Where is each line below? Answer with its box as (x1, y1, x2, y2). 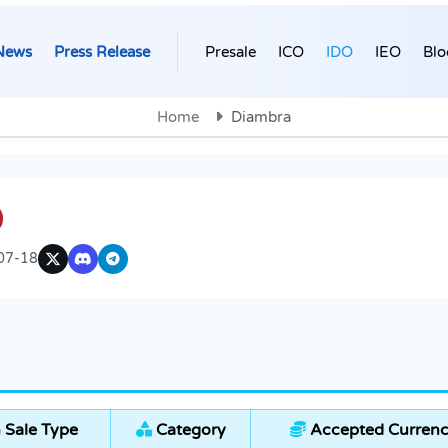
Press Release (54, 42, 150, 61)
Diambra (231, 108, 291, 127)
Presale (205, 42, 256, 61)
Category (151, 420, 226, 441)
